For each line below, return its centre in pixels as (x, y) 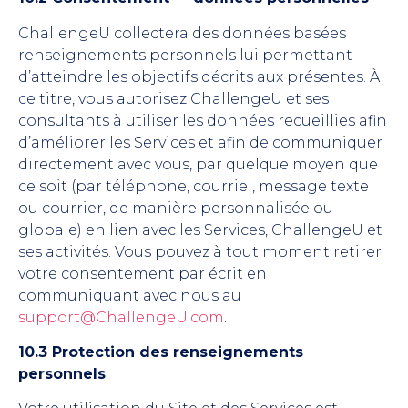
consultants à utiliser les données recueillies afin (203, 120)
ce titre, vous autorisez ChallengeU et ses (173, 98)
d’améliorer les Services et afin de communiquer (200, 142)
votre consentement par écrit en (143, 273)
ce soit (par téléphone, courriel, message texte (194, 186)
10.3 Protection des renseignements (161, 352)
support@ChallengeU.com (121, 317)
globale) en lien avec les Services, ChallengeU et (200, 229)
